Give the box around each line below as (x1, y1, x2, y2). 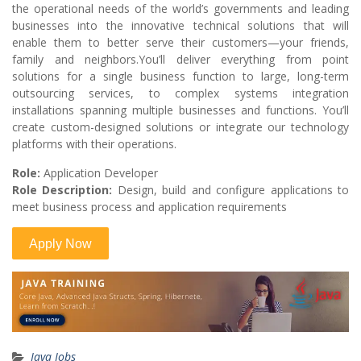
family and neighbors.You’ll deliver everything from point (12, 52, 349, 68)
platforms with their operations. (12, 136, 176, 152)
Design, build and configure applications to (112, 182, 350, 198)
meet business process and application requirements (12, 199, 287, 215)
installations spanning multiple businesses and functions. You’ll (12, 102, 349, 118)
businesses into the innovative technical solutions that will (12, 18, 349, 34)
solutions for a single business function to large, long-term (12, 68, 349, 85)
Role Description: (12, 182, 113, 198)
